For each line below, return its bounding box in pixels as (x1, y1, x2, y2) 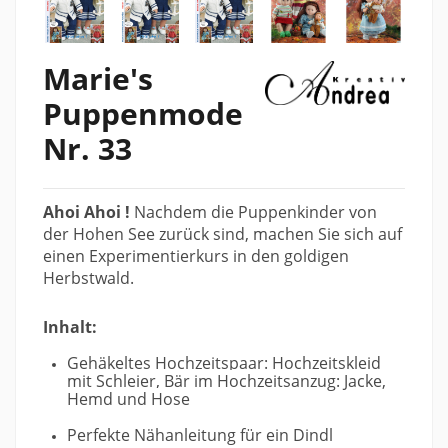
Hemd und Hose (67, 388, 190, 411)
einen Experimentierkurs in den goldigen (43, 244, 349, 267)
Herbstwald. (43, 266, 134, 289)
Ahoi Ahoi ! (43, 200, 134, 223)
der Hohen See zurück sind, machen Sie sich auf (43, 222, 402, 245)
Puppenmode (43, 93, 243, 135)
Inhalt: (43, 316, 97, 339)
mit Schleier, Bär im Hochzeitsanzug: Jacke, (67, 370, 386, 393)
